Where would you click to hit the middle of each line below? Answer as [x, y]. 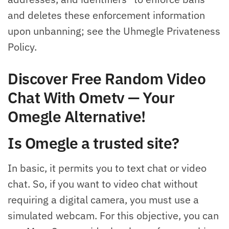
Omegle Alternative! [77, 117]
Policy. [22, 47]
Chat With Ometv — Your [91, 98]
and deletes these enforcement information [106, 15]
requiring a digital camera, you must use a [103, 200]
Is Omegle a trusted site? [94, 143]
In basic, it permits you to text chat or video [107, 168]
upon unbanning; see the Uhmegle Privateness [114, 31]
